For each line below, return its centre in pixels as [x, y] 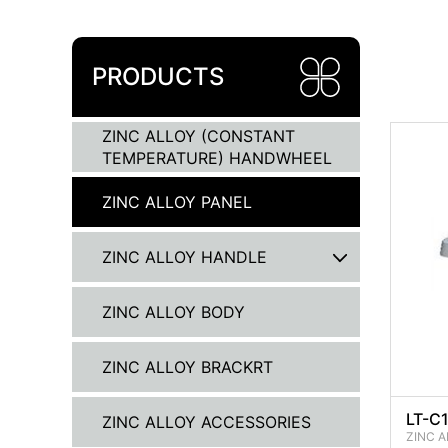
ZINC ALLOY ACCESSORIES [206, 422]
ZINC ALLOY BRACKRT [187, 367]
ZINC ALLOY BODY [173, 312]
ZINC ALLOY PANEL [177, 202]
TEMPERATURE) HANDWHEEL [217, 158]
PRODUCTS [158, 76]
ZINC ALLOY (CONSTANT [198, 136]
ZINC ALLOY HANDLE [184, 257]
